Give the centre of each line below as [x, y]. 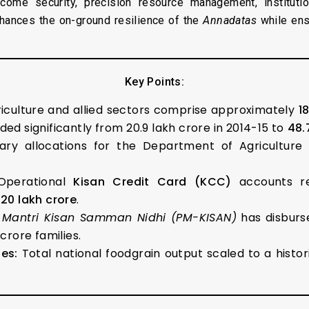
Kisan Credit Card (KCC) [152, 181]
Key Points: [154, 81]
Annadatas [230, 20]
